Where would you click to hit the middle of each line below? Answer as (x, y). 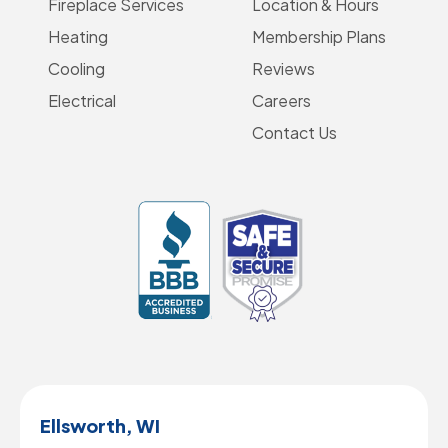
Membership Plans (319, 37)
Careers (281, 101)
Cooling (76, 69)
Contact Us (294, 133)
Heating (78, 37)
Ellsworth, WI (100, 425)
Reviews (283, 69)
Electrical (82, 101)
